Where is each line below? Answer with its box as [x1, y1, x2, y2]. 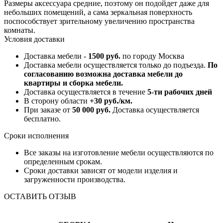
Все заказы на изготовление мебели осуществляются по [24, 148, 214, 157]
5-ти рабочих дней [147, 88, 212, 97]
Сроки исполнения [4, 131, 69, 140]
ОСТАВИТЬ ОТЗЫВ [4, 192, 76, 201]
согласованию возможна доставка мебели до [24, 70, 183, 79]
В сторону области [24, 97, 90, 106]
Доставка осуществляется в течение [24, 88, 147, 97]
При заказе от [24, 106, 72, 114]
